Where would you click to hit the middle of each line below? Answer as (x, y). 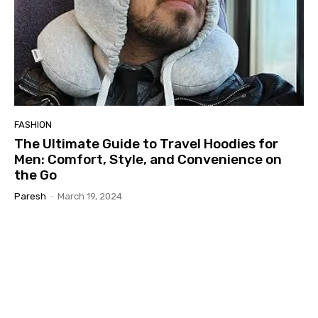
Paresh (30, 196)
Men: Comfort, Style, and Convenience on (148, 159)
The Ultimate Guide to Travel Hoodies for (146, 143)
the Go (35, 175)
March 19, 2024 (90, 196)
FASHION (33, 124)
